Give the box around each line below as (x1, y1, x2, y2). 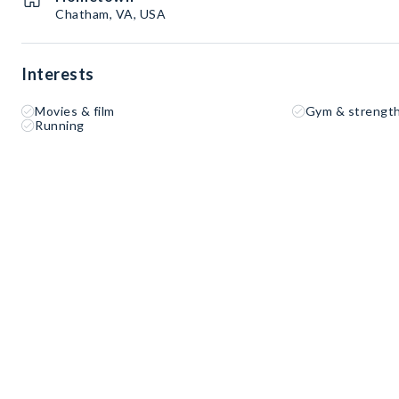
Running (35, 118, 85, 134)
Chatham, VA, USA (55, 6, 166, 22)
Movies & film (35, 103, 115, 119)
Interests (21, 64, 94, 85)
